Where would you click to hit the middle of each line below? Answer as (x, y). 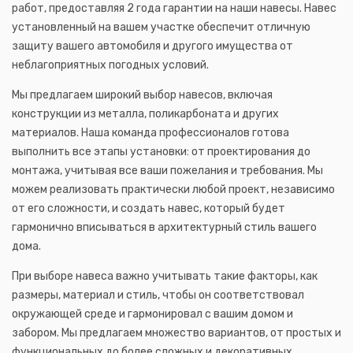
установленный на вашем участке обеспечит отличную (161, 27)
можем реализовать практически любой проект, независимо (173, 189)
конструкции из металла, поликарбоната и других (145, 113)
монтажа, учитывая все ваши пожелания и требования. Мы (167, 170)
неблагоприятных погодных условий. (110, 65)
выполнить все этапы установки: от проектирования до (161, 151)
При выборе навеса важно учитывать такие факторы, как (165, 276)
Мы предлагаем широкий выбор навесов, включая (142, 95)
